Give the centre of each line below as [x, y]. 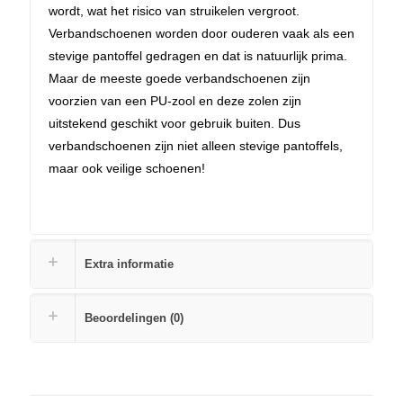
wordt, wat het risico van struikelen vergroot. [174, 10]
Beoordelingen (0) [134, 318]
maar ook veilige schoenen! [127, 168]
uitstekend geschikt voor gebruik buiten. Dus [175, 123]
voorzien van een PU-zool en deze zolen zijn [175, 100]
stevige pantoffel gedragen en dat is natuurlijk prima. [198, 55]
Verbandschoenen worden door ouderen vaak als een [201, 33]
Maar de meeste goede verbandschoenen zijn [179, 78]
